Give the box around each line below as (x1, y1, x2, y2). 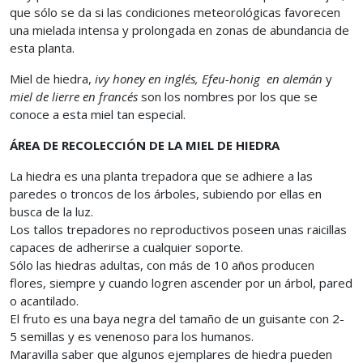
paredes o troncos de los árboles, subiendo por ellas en (10, 186, 322, 202)
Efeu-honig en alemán (202, 70, 322, 87)
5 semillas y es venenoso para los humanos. (10, 328, 254, 344)
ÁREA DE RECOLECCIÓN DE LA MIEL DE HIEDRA (10, 137, 280, 153)
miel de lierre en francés (10, 88, 138, 105)
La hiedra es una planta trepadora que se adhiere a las (10, 168, 313, 184)
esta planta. (10, 40, 75, 56)
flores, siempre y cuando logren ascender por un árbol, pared (10, 275, 352, 291)
